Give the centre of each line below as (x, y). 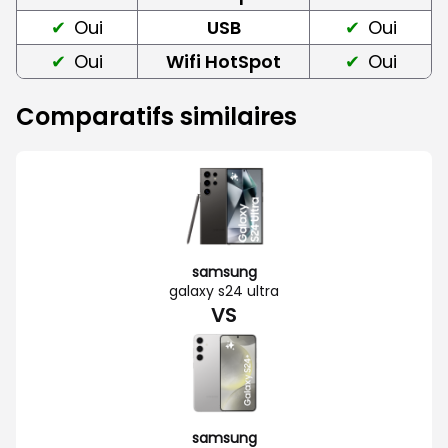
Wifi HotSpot (223, 61)
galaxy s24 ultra (224, 290)
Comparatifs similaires (156, 116)
